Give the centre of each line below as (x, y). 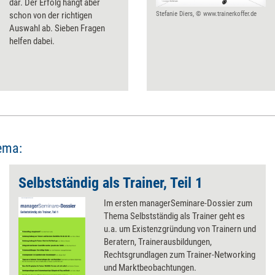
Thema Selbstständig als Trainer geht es (175, 216)
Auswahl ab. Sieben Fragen (57, 28)
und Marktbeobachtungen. (150, 268)
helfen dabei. (32, 41)
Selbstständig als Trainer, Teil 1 (110, 183)
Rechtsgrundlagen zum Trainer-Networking (180, 255)
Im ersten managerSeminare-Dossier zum (178, 203)
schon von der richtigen (51, 15)
